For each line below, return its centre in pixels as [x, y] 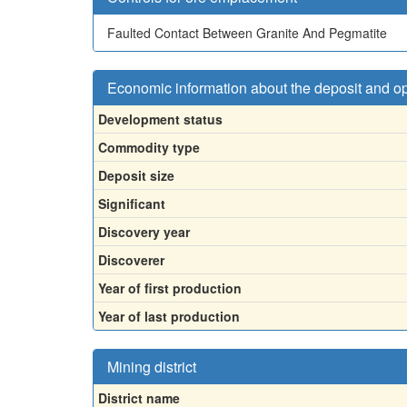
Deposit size [136, 175]
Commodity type [149, 147]
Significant [132, 203]
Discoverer [131, 260]
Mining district [152, 367]
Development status [160, 119]
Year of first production [170, 288]
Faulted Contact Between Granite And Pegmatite [247, 33]
